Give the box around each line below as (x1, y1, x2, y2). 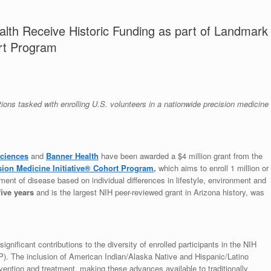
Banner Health (46, 150, 99, 162)
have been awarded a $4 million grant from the (99, 150, 263, 162)
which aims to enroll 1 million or (158, 162, 269, 174)
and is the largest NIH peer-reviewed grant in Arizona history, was (34, 186, 264, 198)
